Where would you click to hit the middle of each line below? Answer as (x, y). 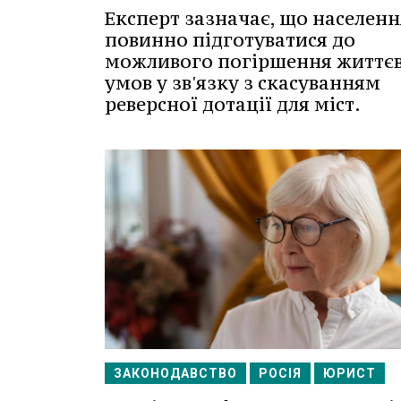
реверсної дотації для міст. (233, 104)
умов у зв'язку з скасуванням (243, 82)
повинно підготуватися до (230, 39)
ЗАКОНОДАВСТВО (175, 374)
